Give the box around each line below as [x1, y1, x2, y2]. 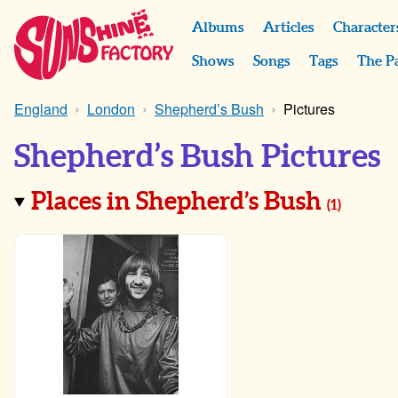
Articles [263, 20, 314, 35]
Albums [192, 20, 243, 35]
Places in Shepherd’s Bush [31, 189, 328, 215]
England [14, 99, 68, 119]
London [87, 99, 135, 119]
